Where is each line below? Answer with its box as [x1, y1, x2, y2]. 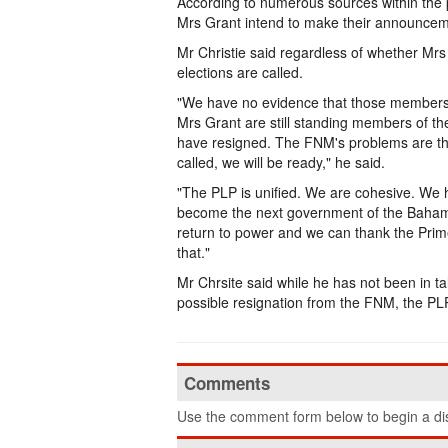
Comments [184, 371, 270, 395]
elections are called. [177, 62, 303, 82]
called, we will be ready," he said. [177, 152, 385, 172]
